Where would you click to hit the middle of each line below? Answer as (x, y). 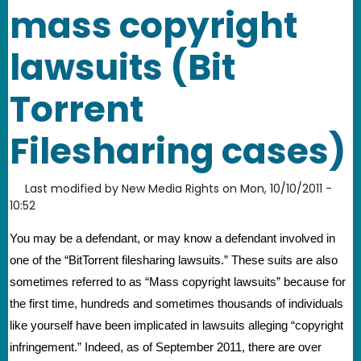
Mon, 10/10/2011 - (286, 188)
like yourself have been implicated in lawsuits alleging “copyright (176, 325)
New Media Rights (170, 188)
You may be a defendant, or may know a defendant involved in (172, 238)
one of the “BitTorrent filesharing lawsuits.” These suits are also (174, 260)
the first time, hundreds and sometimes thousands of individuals (176, 303)
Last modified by (72, 188)
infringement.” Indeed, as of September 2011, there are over (166, 347)
